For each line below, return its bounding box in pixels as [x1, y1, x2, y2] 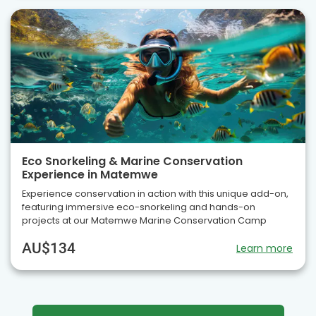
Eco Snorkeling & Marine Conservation [22, 153, 243, 170]
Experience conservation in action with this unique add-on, [22, 188, 288, 200]
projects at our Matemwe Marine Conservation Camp [22, 214, 267, 227]
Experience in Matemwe [22, 166, 158, 183]
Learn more [236, 241, 293, 256]
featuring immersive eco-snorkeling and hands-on [22, 201, 255, 214]
